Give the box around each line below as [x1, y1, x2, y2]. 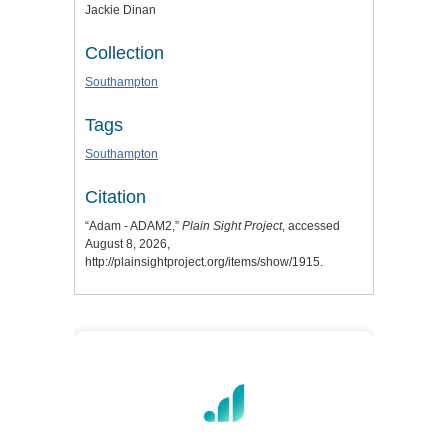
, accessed [282, 219, 340, 234]
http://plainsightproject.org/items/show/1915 [85, 255, 320, 270]
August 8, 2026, [85, 237, 170, 252]
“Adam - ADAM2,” [85, 219, 182, 234]
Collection [85, 43, 164, 64]
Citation [85, 187, 146, 208]
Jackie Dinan [85, 3, 156, 18]
